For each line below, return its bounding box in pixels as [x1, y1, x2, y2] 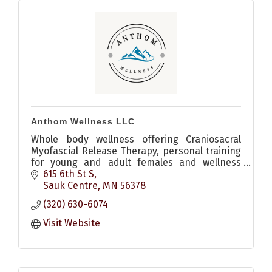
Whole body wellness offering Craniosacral [31, 133, 241, 145]
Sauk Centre [43, 180, 98, 192]
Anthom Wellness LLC [31, 116, 135, 126]
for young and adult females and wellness [31, 156, 241, 168]
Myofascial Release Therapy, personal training [31, 144, 241, 157]
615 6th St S [43, 168, 94, 180]
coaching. [31, 168, 74, 180]
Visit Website [43, 217, 100, 229]
